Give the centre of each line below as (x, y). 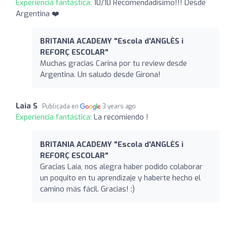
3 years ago (119, 106)
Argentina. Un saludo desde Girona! (100, 74)
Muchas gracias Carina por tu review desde (113, 63)
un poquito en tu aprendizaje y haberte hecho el (120, 178)
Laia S (27, 106)
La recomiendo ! (121, 117)
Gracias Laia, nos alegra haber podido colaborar (121, 166)
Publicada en (61, 106)
